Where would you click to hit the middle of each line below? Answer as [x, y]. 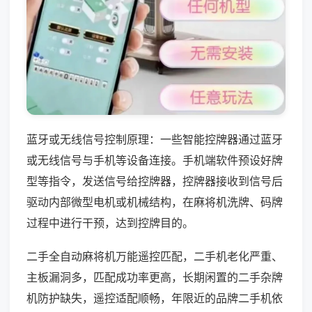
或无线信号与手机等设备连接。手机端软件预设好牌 [155, 160]
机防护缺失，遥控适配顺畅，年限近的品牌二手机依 [155, 298]
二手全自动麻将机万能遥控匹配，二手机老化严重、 [155, 256]
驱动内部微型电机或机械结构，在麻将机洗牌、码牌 [155, 202]
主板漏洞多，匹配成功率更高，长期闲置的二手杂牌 [155, 277]
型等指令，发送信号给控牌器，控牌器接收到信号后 [155, 181]
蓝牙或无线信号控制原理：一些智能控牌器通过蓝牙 [155, 139]
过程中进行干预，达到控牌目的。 [110, 223]
